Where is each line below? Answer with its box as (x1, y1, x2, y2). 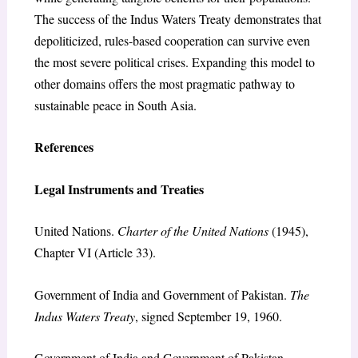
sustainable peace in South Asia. (34, 96, 197, 113)
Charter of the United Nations (117, 222, 268, 240)
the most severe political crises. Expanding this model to (34, 53, 315, 70)
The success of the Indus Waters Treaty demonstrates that (34, 10, 321, 27)
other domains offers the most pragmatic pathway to (34, 74, 295, 92)
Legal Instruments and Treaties (34, 179, 204, 198)
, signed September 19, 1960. (134, 307, 282, 324)
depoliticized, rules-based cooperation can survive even (34, 31, 310, 49)
